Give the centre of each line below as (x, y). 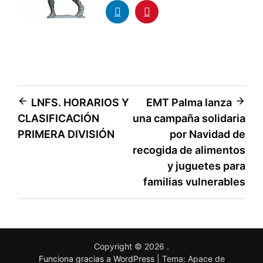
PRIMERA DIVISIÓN (66, 134)
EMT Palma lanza (189, 102)
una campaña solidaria (189, 118)
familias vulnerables (194, 181)
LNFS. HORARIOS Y (80, 102)
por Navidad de (208, 134)
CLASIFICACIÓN (58, 118)
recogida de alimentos (189, 150)
